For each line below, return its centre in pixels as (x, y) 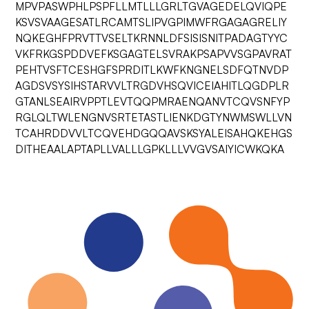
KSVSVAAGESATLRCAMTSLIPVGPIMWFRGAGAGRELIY (151, 22)
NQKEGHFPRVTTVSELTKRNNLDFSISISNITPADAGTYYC (152, 38)
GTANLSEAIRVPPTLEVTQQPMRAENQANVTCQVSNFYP (153, 101)
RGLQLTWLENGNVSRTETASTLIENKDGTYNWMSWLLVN (154, 117)
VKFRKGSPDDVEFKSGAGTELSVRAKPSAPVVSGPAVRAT (154, 54)
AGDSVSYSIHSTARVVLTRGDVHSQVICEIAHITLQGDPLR (152, 86)
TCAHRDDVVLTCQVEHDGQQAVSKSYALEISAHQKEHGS (154, 133)
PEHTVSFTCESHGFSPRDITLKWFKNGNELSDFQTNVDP (152, 70)
